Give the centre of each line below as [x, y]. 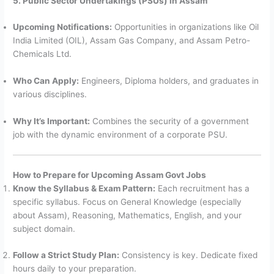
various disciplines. [50, 94]
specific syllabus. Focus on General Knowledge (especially [128, 202]
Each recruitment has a [203, 188]
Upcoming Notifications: [63, 27]
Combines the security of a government [170, 121]
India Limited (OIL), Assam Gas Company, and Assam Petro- [132, 41]
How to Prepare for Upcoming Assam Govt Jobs [110, 175]
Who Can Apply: [46, 81]
